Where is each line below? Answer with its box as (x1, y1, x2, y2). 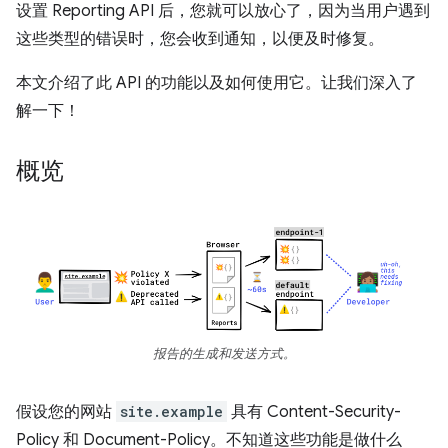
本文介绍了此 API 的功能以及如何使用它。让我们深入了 (16, 73, 417, 93)
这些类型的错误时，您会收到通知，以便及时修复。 (16, 29, 384, 49)
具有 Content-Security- (227, 401, 401, 422)
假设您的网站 (16, 401, 116, 422)
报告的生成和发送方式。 (152, 345, 296, 362)
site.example (120, 401, 223, 421)
